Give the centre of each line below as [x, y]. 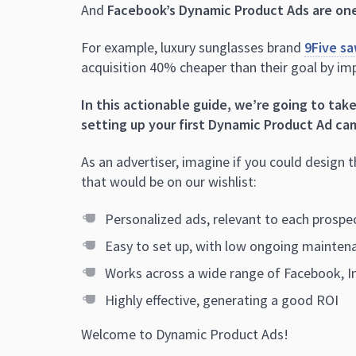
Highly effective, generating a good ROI [222, 300]
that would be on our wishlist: [169, 181]
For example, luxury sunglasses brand [193, 47]
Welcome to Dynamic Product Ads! [185, 334]
